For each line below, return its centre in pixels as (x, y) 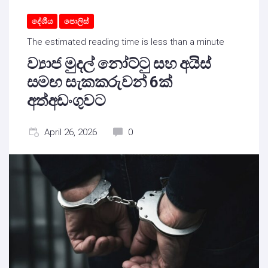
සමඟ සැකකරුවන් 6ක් (100, 82)
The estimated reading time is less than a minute (126, 42)
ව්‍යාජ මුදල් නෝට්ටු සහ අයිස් (119, 63)
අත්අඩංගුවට (66, 100)
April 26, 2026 (71, 132)
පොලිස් (76, 21)
